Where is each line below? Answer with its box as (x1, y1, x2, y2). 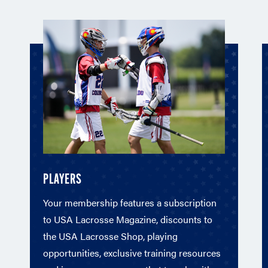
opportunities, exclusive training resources (43, 246, 221, 260)
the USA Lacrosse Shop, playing (43, 229, 178, 243)
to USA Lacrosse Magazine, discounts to (43, 212, 212, 226)
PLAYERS (43, 173, 82, 187)
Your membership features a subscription (43, 196, 217, 209)
